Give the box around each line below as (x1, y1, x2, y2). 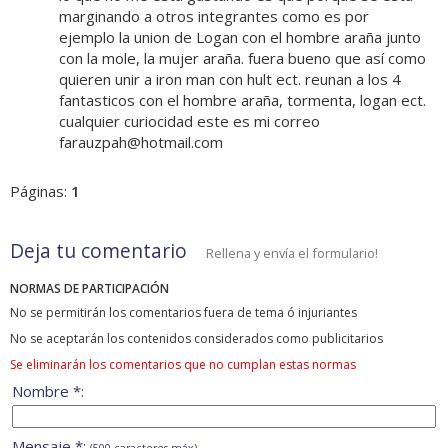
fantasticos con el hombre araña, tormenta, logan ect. (59, 90, 426, 111)
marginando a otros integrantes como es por (59, 6, 369, 27)
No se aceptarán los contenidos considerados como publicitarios (10, 330, 383, 348)
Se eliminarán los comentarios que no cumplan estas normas (10, 356, 356, 374)
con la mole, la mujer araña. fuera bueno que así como (59, 48, 426, 69)
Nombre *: (12, 381, 84, 402)
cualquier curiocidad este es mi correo (59, 111, 320, 132)
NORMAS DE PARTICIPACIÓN (10, 280, 169, 298)
